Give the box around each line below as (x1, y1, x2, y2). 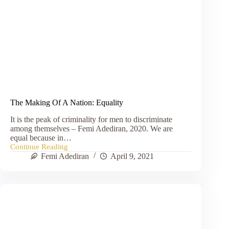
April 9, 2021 (110, 151, 154, 161)
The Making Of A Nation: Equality (10, 98, 123, 107)
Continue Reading (10, 142, 68, 151)
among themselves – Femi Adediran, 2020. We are (10, 124, 173, 133)
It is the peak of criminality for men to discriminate (10, 114, 172, 124)
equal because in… (10, 133, 72, 142)
